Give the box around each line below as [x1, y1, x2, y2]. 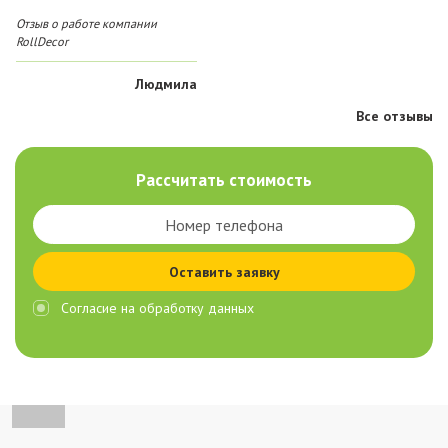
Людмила [134, 74, 197, 93]
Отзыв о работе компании [16, 15, 157, 32]
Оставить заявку [168, 262, 280, 281]
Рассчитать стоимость [136, 168, 312, 191]
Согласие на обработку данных [61, 299, 255, 318]
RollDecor [16, 33, 68, 50]
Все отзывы [356, 106, 433, 125]
